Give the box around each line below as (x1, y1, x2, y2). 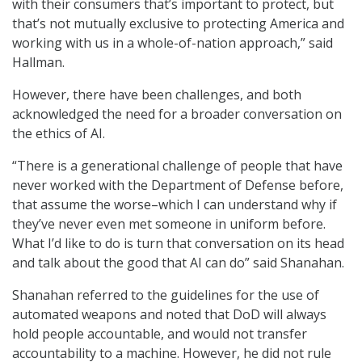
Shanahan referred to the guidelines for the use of (12, 286, 319, 305)
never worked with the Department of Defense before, (12, 176, 343, 195)
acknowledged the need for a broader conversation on (12, 105, 342, 124)
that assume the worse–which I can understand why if (12, 196, 337, 214)
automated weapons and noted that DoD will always (12, 305, 326, 324)
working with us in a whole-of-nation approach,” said (12, 34, 333, 53)
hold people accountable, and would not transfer (12, 325, 307, 343)
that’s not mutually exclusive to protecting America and (12, 15, 344, 33)
